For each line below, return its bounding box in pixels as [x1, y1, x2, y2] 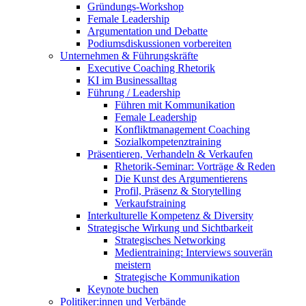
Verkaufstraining [115, 197, 186, 209]
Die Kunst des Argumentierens [115, 173, 247, 184]
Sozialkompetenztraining [115, 136, 221, 148]
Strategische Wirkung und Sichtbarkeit [87, 222, 253, 234]
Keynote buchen [87, 283, 158, 295]
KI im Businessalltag [87, 74, 177, 86]
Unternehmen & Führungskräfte [60, 50, 198, 61]
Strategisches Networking [115, 234, 225, 246]
